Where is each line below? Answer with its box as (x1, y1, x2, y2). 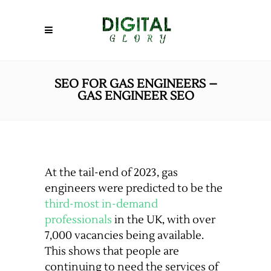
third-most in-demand (45, 197, 158, 211)
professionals (45, 213, 112, 227)
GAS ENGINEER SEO (77, 88, 194, 104)
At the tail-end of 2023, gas (45, 166, 178, 180)
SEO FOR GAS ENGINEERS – (54, 76, 217, 92)
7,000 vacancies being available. (45, 229, 204, 243)
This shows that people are (45, 244, 179, 258)
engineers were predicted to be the (45, 181, 223, 195)
